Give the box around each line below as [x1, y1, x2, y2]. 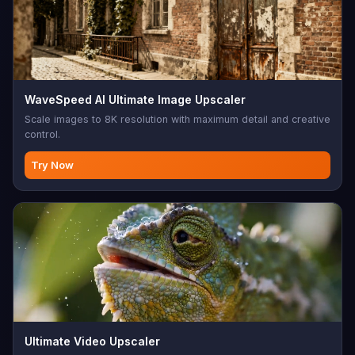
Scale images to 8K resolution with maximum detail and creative [25, 113, 330, 125]
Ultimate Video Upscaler [25, 334, 160, 348]
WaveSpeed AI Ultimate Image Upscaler [25, 93, 246, 106]
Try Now [31, 158, 74, 171]
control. [25, 128, 60, 140]
